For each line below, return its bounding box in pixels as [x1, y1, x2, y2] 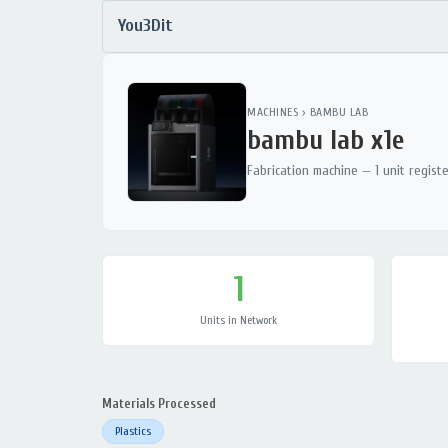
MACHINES [247, 104, 298, 119]
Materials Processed [102, 396, 216, 411]
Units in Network [200, 313, 277, 327]
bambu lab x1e [247, 123, 404, 156]
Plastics [115, 424, 151, 438]
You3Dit [118, 15, 173, 36]
